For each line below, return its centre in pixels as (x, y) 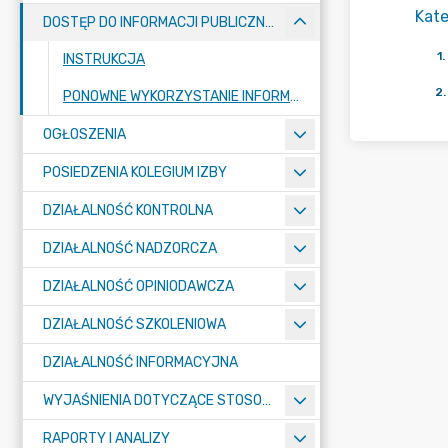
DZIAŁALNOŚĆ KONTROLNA (128, 210)
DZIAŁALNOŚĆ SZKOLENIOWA (134, 324)
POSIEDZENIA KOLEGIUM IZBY (135, 172)
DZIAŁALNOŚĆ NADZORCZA (130, 248)
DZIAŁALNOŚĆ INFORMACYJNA (140, 362)
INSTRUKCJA (104, 59)
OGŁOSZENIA (84, 134)
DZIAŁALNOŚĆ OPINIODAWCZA (138, 286)
